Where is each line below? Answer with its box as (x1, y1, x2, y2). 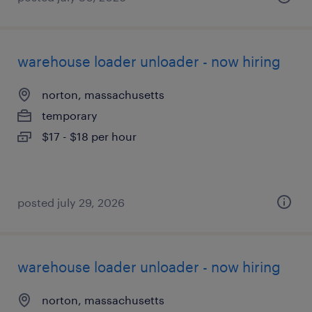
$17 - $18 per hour (42, 130, 136, 143)
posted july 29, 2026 (17, 196, 125, 209)
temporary (42, 109, 97, 122)
